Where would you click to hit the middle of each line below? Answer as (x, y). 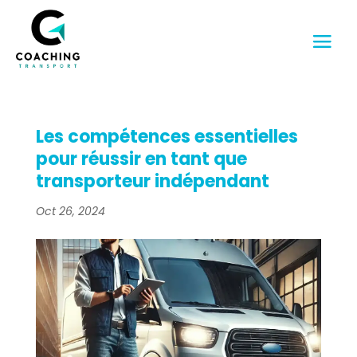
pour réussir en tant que (141, 159)
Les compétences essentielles (167, 137)
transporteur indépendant (152, 181)
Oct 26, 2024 (70, 211)
